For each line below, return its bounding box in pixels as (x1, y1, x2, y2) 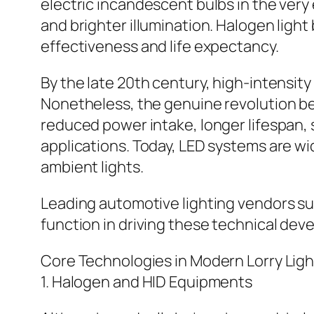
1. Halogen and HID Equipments (41, 271, 253, 293)
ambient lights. (41, 156, 144, 178)
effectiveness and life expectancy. (41, 36, 279, 57)
